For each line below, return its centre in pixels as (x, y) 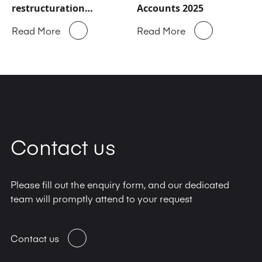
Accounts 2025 (170, 8)
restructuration (48, 8)
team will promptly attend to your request (101, 198)
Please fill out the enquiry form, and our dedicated (120, 184)
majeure (31, 22)
